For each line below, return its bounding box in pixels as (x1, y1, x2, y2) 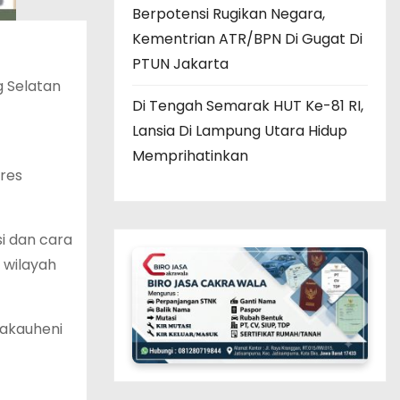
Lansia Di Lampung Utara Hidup (132, 120, 347, 141)
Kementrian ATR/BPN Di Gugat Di (132, 28, 362, 49)
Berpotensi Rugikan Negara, (132, 3, 325, 24)
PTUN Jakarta (132, 53, 229, 74)
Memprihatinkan (132, 145, 248, 166)
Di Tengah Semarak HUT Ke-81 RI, (132, 95, 363, 116)
